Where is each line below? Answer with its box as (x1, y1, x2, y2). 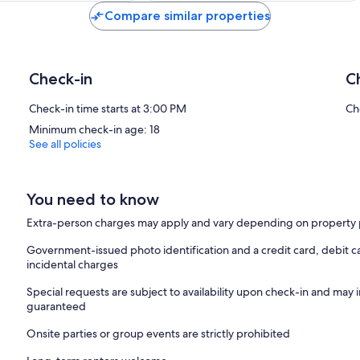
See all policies (29, 137, 101, 152)
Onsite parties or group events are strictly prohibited (27, 326, 291, 342)
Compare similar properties (104, 8, 270, 24)
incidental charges (27, 257, 119, 272)
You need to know (27, 190, 160, 210)
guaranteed (27, 299, 87, 314)
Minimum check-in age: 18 (29, 122, 160, 137)
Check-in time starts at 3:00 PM (29, 101, 186, 117)
